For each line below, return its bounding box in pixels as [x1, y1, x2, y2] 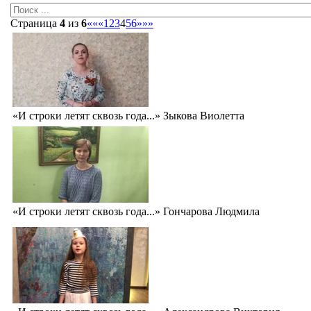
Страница [10, 17, 60, 29]
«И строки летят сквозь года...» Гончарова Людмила [12, 205, 260, 217]
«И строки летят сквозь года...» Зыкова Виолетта [12, 109, 244, 121]
